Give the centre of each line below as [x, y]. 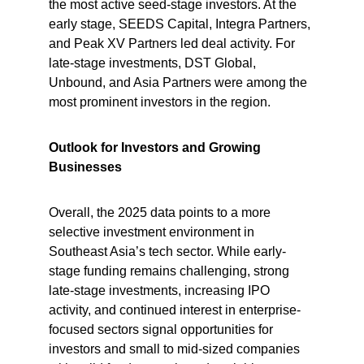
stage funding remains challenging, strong [171, 271]
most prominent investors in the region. [160, 102]
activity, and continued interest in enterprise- [175, 310]
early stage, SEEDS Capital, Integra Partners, [181, 24]
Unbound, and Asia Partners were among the [180, 82]
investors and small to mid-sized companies [176, 349]
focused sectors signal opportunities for [162, 329]
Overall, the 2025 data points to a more [161, 212]
